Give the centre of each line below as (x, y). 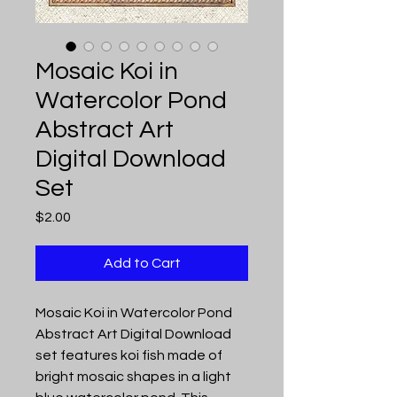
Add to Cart (142, 263)
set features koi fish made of (129, 355)
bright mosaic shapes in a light (133, 376)
